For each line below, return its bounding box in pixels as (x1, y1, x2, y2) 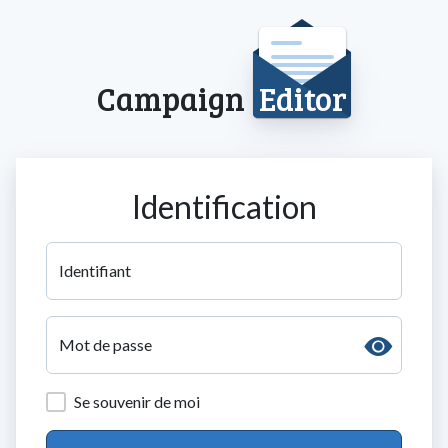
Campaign (97, 77, 259, 120)
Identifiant (59, 261, 131, 280)
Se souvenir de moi (74, 392, 200, 411)
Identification (131, 187, 317, 226)
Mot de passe (59, 335, 152, 354)
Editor (259, 77, 347, 120)
